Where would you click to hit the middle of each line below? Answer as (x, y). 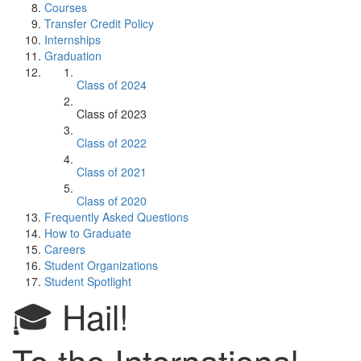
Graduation (73, 56)
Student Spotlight (88, 281)
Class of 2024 (112, 85)
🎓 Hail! (71, 316)
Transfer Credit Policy (99, 23)
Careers (65, 249)
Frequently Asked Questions (116, 217)
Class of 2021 (112, 172)
